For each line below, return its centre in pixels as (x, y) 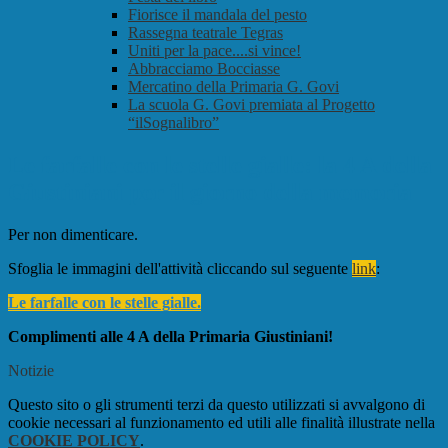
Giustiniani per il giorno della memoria (210, 192)
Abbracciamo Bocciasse (204, 69)
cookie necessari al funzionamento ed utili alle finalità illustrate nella (221, 423)
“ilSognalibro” (173, 123)
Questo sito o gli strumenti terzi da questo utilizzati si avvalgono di (216, 405)
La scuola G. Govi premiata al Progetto (251, 105)
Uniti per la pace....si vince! (214, 51)
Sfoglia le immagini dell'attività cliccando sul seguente (180, 269)
